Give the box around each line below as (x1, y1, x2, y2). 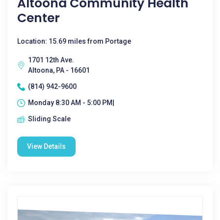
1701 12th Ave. (28, 56, 74, 64)
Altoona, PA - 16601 (28, 66, 90, 74)
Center (17, 9, 60, 27)
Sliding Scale (28, 115, 71, 123)
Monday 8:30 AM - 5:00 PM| (28, 99, 114, 107)
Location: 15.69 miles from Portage (17, 37, 131, 45)
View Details (27, 142, 66, 150)
